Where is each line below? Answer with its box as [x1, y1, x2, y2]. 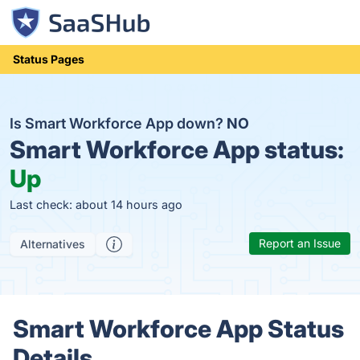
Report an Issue [259, 236, 341, 250]
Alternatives [20, 237, 85, 251]
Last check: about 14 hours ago [10, 198, 182, 211]
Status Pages [13, 52, 84, 66]
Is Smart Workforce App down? [10, 115, 227, 132]
